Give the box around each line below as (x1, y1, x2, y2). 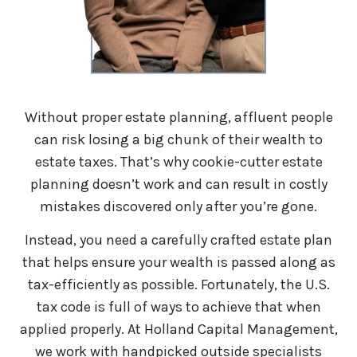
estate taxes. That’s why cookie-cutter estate (34, 152, 323, 171)
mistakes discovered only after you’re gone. (40, 197, 317, 215)
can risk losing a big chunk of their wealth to (34, 130, 323, 148)
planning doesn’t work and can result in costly (29, 175, 328, 193)
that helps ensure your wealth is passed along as (22, 253, 335, 271)
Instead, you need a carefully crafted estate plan (25, 230, 332, 249)
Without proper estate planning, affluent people (24, 108, 333, 126)
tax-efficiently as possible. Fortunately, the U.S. (27, 275, 330, 293)
